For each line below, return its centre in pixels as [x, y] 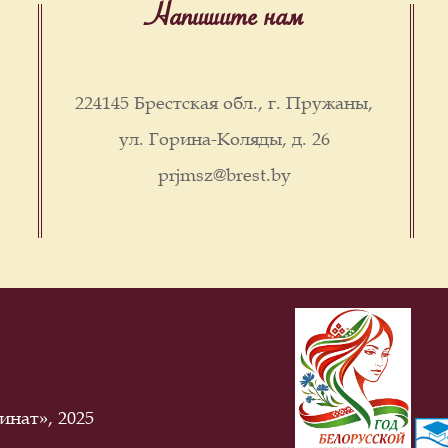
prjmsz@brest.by [224, 174]
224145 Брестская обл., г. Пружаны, [224, 102]
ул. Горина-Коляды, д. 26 [224, 138]
